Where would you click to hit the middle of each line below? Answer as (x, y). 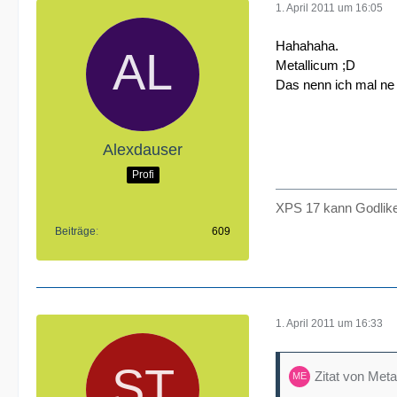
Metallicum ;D (315, 65)
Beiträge (75, 231)
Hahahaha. (307, 45)
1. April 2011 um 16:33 (329, 324)
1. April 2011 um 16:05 (329, 8)
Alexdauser (143, 149)
